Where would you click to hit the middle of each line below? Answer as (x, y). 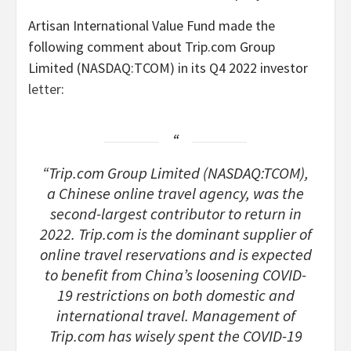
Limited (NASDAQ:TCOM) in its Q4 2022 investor (168, 68)
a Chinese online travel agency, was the (175, 194)
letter (45, 89)
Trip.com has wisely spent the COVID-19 (175, 337)
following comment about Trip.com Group (152, 47)
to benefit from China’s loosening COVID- (175, 275)
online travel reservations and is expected (175, 255)
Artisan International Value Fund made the (152, 26)
